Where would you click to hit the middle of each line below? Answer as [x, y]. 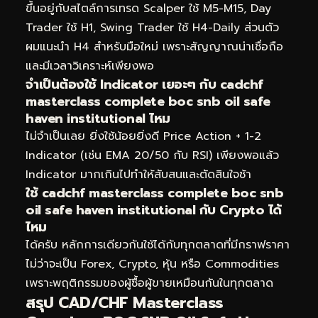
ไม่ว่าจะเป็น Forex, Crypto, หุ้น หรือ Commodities [152, 264]
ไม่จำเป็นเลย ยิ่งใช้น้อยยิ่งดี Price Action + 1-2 [143, 137]
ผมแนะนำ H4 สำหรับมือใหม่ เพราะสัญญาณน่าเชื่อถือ [154, 47]
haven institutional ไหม [98, 119]
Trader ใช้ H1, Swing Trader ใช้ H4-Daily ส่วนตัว [152, 28]
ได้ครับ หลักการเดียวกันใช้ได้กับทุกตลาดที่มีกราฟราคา [158, 245]
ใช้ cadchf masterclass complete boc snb [154, 193]
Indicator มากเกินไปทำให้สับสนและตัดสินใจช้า [138, 175]
